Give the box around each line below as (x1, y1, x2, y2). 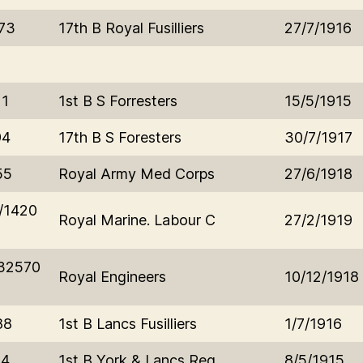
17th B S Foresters (58, 128, 181, 146)
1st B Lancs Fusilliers (58, 314, 197, 332)
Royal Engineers (58, 267, 166, 285)
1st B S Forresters (58, 92, 177, 109)
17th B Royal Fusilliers (58, 19, 204, 36)
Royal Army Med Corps (58, 164, 215, 182)
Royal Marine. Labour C (58, 211, 216, 228)
